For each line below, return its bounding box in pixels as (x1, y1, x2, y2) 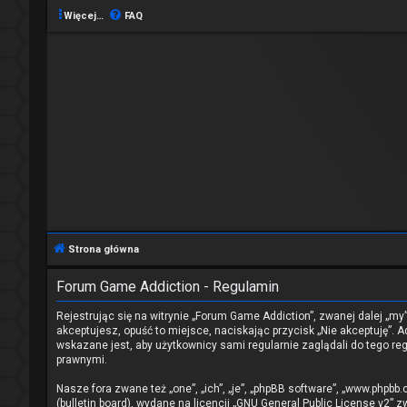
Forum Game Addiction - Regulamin (56, 278, 279, 295)
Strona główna (68, 243, 139, 255)
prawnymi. (56, 353, 107, 366)
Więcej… (64, 10, 104, 22)
